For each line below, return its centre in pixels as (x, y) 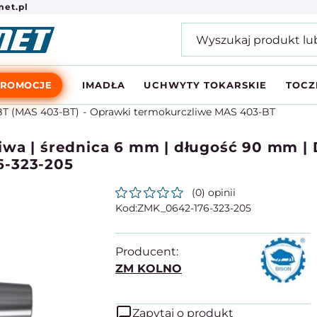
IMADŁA (104, 85)
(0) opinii (214, 192)
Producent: (147, 251)
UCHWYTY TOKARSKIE (206, 85)
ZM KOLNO (149, 268)
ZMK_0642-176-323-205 (194, 208)
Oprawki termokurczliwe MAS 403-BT (183, 112)
